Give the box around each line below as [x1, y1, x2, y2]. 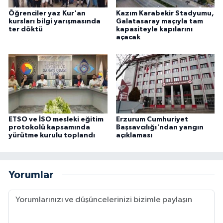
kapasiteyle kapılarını [115, 26, 193, 33]
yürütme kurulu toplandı [8, 131, 95, 139]
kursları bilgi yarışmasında [8, 18, 101, 25]
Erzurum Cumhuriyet [115, 115, 188, 123]
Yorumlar [8, 170, 54, 181]
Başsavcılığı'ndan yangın [115, 123, 204, 131]
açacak [115, 34, 140, 41]
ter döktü [8, 26, 43, 33]
